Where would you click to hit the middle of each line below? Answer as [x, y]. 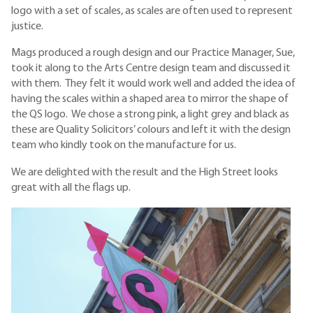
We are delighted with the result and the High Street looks [145, 172]
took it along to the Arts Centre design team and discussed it [151, 69]
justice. [27, 26]
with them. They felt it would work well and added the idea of [153, 84]
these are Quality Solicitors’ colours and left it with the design [151, 130]
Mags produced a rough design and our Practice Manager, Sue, [153, 53]
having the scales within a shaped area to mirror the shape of [150, 100]
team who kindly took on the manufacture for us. [124, 146]
